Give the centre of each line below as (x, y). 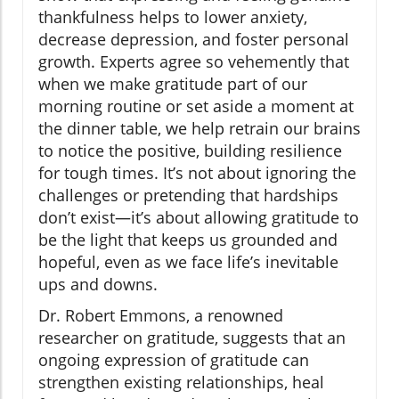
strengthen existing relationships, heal (181, 382)
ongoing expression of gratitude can (174, 359)
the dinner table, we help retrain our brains (199, 128)
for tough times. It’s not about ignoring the (197, 172)
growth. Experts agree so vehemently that (194, 61)
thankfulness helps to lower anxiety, (173, 16)
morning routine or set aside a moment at (196, 106)
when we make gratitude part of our (173, 83)
